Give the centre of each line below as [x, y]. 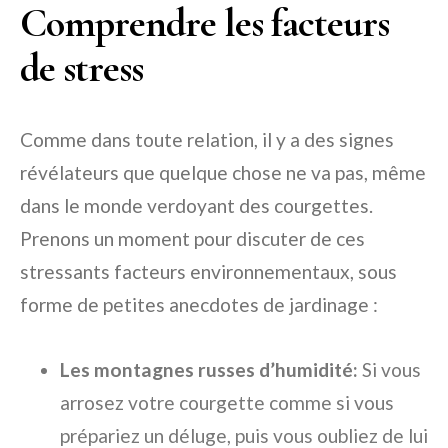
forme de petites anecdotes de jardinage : [199, 305]
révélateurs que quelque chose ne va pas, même [223, 173]
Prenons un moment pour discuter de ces [192, 239]
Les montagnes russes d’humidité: [209, 370]
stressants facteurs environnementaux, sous [208, 272]
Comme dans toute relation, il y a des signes [207, 140]
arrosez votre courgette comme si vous [227, 403]
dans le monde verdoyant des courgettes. [196, 206]
